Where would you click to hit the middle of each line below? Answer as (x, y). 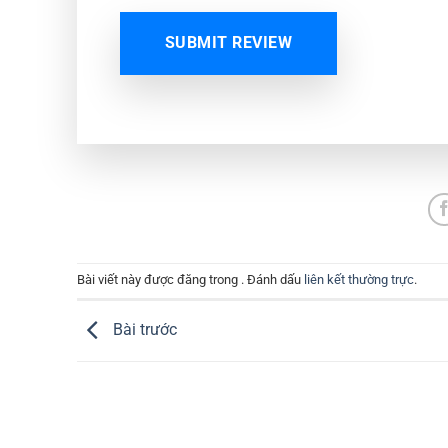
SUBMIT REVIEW (229, 43)
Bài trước (143, 330)
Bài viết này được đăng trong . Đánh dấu (190, 280)
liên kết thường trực (359, 280)
